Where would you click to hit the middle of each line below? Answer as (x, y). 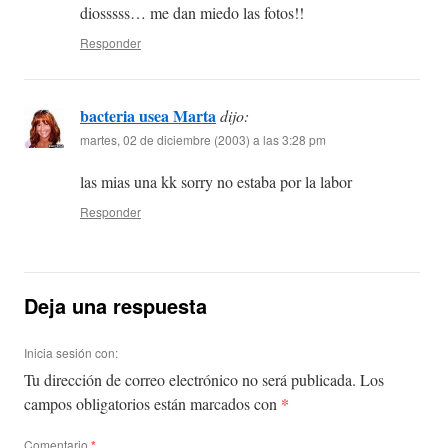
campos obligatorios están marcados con (152, 404)
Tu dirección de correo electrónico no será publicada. (190, 380)
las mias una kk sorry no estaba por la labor (216, 182)
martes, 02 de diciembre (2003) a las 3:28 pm (203, 140)
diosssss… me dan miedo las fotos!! (192, 13)
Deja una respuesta (115, 306)
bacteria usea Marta (148, 116)
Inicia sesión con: (71, 353)
